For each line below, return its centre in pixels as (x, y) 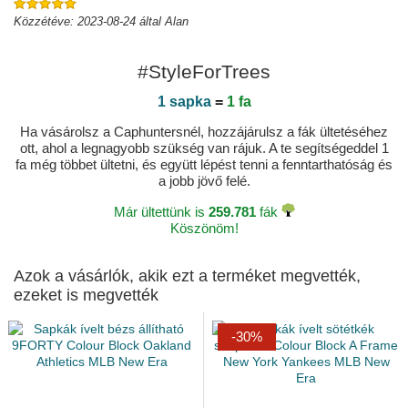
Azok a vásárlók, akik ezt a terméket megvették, (187, 276)
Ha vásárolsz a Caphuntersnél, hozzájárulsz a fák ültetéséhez (204, 132)
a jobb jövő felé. (204, 181)
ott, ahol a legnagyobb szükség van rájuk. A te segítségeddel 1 (204, 148)
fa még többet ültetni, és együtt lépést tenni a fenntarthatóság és (204, 165)
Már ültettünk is (161, 212)
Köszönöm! (204, 229)
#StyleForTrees (204, 72)
